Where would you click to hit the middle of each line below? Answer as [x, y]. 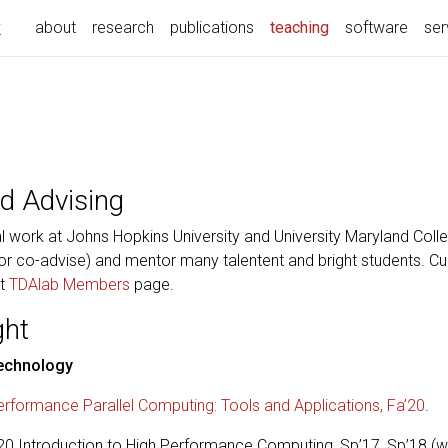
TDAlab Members [69, 284]
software [376, 27]
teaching [299, 27]
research [123, 27]
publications [212, 27]
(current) [357, 26]
